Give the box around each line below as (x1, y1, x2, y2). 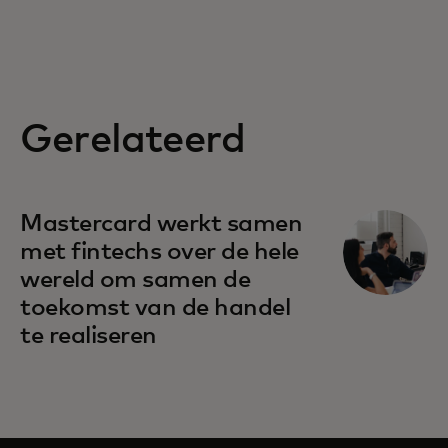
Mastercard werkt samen (20, 211, 303, 236)
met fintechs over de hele (20, 239, 300, 264)
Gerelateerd (20, 119, 246, 160)
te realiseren (20, 323, 157, 348)
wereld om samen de (20, 267, 251, 292)
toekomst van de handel (20, 295, 291, 320)
